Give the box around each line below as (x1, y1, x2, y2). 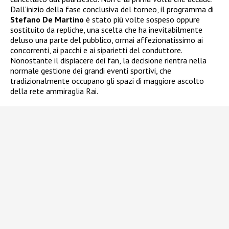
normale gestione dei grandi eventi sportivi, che (10, 65, 171, 76)
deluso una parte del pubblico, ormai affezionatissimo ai (10, 35, 203, 45)
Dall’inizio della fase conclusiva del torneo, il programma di (10, 4, 214, 15)
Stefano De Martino (10, 14, 84, 25)
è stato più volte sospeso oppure (84, 14, 200, 25)
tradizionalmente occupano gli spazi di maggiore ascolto (10, 76, 204, 86)
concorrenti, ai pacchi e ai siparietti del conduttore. (10, 45, 182, 56)
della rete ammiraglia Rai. (10, 86, 98, 97)
